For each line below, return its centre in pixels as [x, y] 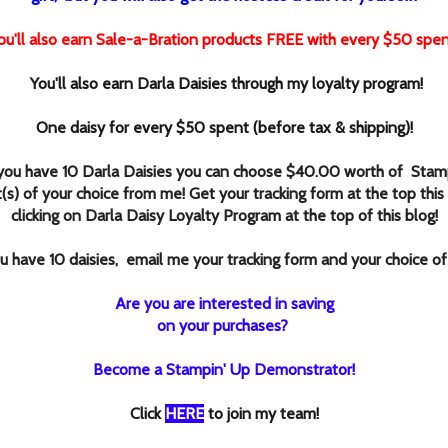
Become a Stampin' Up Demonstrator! [224, 370]
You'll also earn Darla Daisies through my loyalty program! [226, 84]
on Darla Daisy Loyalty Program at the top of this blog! [250, 216]
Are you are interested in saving [224, 304]
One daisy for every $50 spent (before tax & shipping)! [224, 128]
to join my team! [261, 414]
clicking [36, 216]
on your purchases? [224, 326]
